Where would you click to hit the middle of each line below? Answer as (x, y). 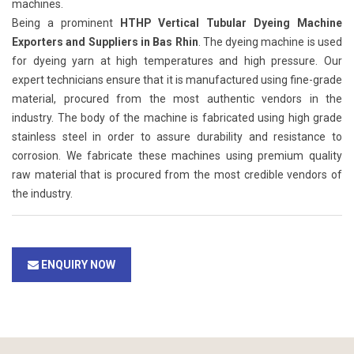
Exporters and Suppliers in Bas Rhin (105, 42)
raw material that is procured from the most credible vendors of (177, 175)
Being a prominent (66, 23)
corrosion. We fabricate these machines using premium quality (177, 156)
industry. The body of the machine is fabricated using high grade (177, 118)
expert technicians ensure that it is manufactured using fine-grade (177, 80)
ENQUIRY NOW (77, 265)
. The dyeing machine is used (270, 42)
